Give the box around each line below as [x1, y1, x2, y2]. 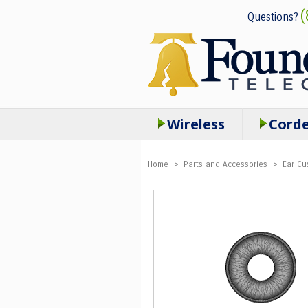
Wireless [166, 115, 225, 133]
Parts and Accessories [183, 159, 267, 169]
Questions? [247, 10, 298, 23]
